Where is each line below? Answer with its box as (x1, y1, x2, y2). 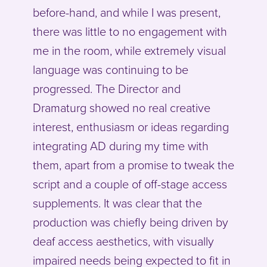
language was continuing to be (33, 63, 188, 78)
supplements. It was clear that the (33, 197, 202, 212)
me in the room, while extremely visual (33, 44, 226, 59)
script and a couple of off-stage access (33, 178, 227, 193)
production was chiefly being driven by (33, 216, 228, 231)
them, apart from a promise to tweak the (33, 159, 234, 173)
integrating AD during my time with (33, 139, 209, 154)
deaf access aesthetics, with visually (33, 235, 214, 250)
